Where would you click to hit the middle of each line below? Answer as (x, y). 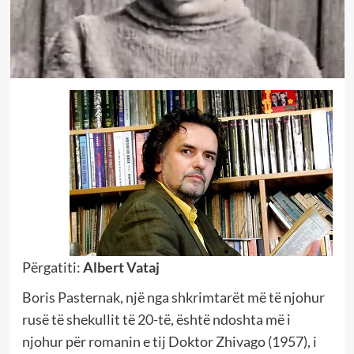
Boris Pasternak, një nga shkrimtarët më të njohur (173, 298)
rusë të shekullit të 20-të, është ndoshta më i (156, 320)
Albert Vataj (121, 267)
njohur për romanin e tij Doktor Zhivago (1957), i (169, 342)
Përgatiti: (52, 267)
